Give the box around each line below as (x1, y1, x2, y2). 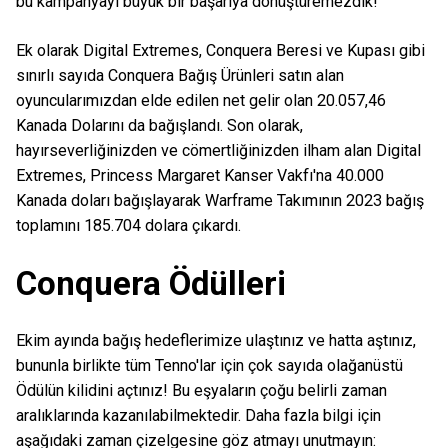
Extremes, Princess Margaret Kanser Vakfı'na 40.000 (16, 166, 384, 186)
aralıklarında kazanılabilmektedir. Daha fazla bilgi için (16, 405, 381, 425)
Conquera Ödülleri (16, 263, 286, 303)
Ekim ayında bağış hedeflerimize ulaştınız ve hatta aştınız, (16, 330, 416, 350)
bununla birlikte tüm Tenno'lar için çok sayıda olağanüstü (16, 355, 403, 375)
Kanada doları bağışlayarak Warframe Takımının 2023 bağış (16, 191, 424, 211)
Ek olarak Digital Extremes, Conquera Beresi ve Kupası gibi (16, 41, 425, 61)
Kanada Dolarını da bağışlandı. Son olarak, (16, 116, 303, 136)
